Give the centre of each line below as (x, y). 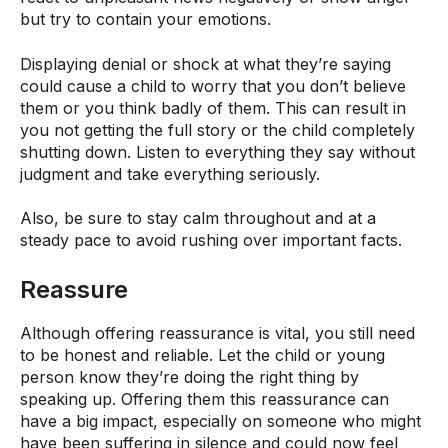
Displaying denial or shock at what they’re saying (205, 63)
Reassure (74, 290)
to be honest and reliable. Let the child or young (202, 355)
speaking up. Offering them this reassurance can (204, 399)
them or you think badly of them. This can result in (213, 107)
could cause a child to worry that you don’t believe (213, 85)
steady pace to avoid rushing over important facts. (211, 239)
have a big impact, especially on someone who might (220, 421)
